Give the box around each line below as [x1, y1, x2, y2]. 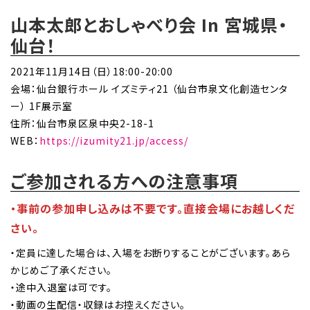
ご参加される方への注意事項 [10, 168, 238, 194]
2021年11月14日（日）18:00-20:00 [10, 64, 173, 79]
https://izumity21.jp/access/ [39, 134, 188, 148]
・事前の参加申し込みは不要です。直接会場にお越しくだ [10, 200, 295, 217]
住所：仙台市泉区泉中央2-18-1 [10, 116, 154, 131]
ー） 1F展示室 [10, 99, 73, 113]
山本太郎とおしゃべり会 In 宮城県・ [10, 12, 288, 37]
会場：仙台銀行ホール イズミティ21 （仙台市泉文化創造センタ [10, 82, 288, 96]
